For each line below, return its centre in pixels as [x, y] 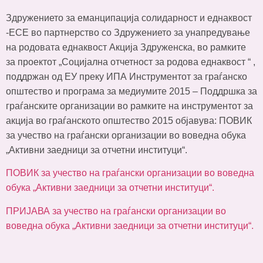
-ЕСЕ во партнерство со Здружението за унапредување [128, 33]
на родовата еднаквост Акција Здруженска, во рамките [126, 47]
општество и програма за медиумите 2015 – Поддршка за [131, 91]
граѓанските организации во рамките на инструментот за [129, 106]
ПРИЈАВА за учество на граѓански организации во [116, 211]
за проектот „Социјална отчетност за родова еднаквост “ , [131, 62]
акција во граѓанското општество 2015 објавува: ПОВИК [129, 121]
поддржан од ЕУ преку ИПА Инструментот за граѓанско [127, 77]
